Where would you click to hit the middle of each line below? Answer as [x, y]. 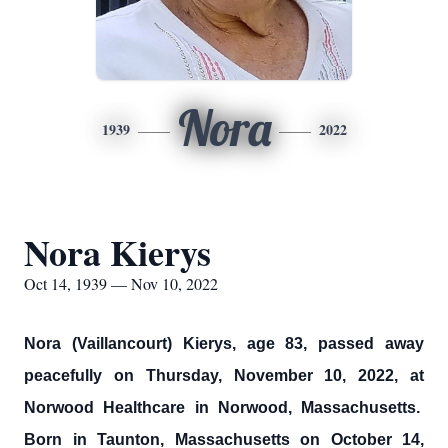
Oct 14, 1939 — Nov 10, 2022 [121, 283]
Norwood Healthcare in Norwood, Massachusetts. [224, 407]
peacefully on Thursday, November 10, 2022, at [224, 375]
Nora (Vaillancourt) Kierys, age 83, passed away [224, 343]
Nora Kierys [117, 252]
